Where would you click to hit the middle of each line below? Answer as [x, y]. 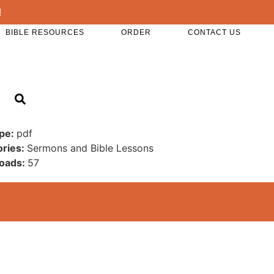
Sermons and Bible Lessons [90, 148]
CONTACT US [215, 32]
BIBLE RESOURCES [45, 32]
